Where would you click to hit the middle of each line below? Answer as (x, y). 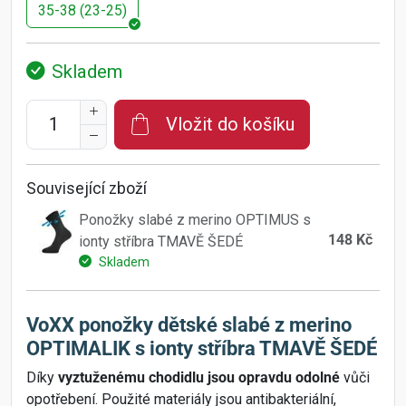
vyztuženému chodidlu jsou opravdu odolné (199, 377)
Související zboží (87, 188)
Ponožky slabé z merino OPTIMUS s (195, 219)
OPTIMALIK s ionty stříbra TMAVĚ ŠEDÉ (202, 348)
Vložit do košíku (230, 125)
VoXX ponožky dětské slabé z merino (189, 324)
